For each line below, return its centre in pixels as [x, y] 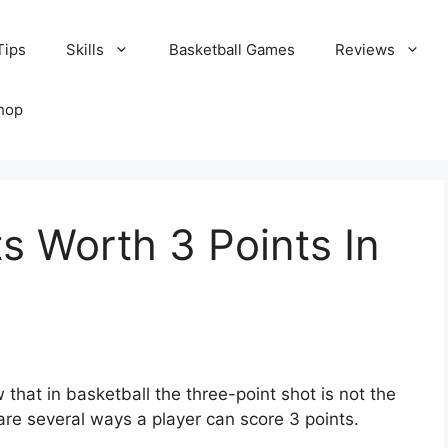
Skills [85, 49]
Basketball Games [232, 49]
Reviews [365, 49]
